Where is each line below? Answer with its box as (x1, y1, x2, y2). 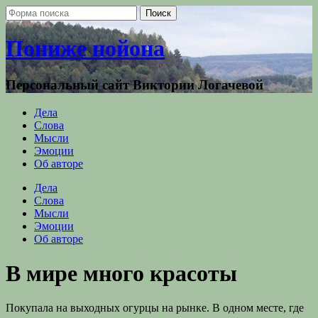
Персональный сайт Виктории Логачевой (6, 77, 263, 92)
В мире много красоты (6, 261, 237, 287)
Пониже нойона (6, 35, 165, 62)
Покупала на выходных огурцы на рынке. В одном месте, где (6, 302, 304, 314)
